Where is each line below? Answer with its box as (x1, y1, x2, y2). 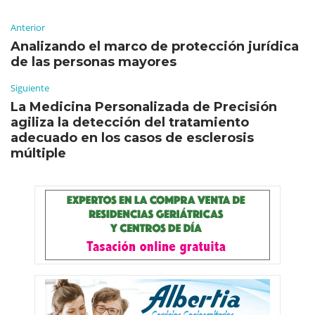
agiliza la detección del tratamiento (11, 114, 249, 130)
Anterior (11, 20, 45, 34)
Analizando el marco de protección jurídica (11, 38, 299, 54)
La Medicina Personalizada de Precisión (11, 98, 277, 115)
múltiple (11, 145, 66, 161)
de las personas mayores (11, 53, 176, 70)
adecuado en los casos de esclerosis (11, 129, 254, 146)
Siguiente (11, 81, 49, 94)
